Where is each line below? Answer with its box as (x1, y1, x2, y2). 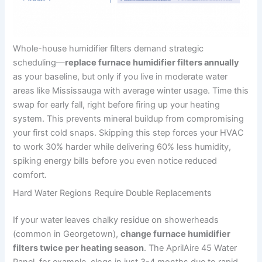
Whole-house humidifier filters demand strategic (13, 43, 204, 54)
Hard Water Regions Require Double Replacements (13, 188, 212, 199)
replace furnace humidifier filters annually (65, 57, 240, 68)
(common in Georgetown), (13, 229, 121, 240)
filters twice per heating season (13, 243, 144, 254)
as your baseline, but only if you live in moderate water (13, 71, 228, 82)
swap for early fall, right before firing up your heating (13, 99, 220, 111)
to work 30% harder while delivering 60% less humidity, (13, 142, 232, 153)
